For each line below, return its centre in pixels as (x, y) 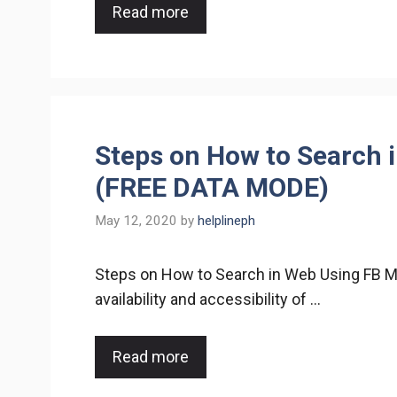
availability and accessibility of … (208, 299)
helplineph (226, 220)
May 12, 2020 (136, 220)
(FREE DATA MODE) (212, 188)
